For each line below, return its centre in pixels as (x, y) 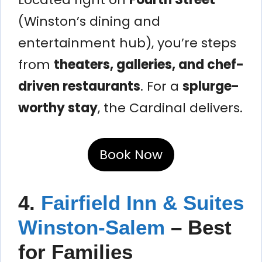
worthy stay (58, 108)
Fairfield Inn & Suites (142, 202)
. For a (161, 86)
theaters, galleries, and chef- (149, 64)
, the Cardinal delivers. (170, 108)
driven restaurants (79, 86)
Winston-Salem (92, 227)
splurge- (211, 86)
